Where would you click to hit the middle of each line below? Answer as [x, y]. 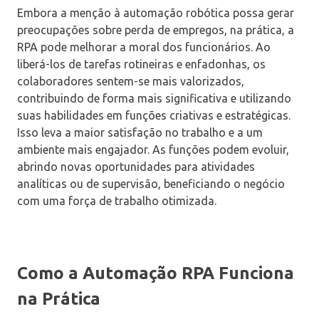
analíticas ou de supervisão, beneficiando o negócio [151, 184]
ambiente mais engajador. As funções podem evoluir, [153, 150]
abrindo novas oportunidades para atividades [136, 167]
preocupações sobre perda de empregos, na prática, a [156, 30]
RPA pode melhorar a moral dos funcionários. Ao [144, 47]
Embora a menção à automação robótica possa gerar [156, 13]
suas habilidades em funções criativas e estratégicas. [154, 116]
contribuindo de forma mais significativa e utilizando [154, 99]
